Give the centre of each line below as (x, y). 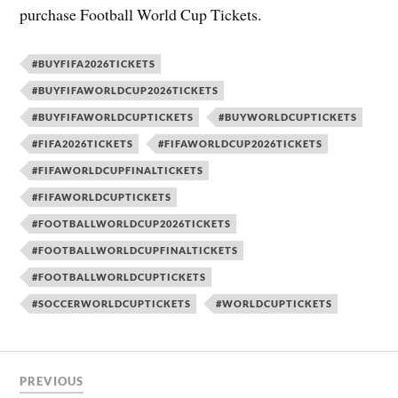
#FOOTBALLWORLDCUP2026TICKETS (132, 224)
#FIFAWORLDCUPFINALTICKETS (118, 171)
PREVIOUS (52, 382)
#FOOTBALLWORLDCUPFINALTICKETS (135, 251)
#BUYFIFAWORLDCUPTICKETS (113, 117)
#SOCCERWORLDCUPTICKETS (112, 304)
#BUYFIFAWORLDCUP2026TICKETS (126, 91)
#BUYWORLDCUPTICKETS (288, 117)
